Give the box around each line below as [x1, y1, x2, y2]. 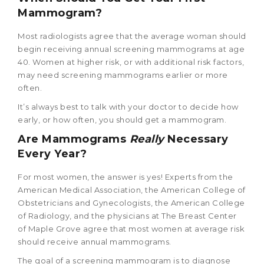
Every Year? [18, 147, 87, 160]
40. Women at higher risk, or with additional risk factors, [18, 57, 244, 67]
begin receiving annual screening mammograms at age [18, 44, 245, 54]
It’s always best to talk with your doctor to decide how [18, 101, 239, 111]
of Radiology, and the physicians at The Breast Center [18, 210, 237, 220]
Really [129, 132, 164, 146]
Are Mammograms [18, 132, 130, 146]
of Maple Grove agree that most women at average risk [18, 223, 245, 233]
